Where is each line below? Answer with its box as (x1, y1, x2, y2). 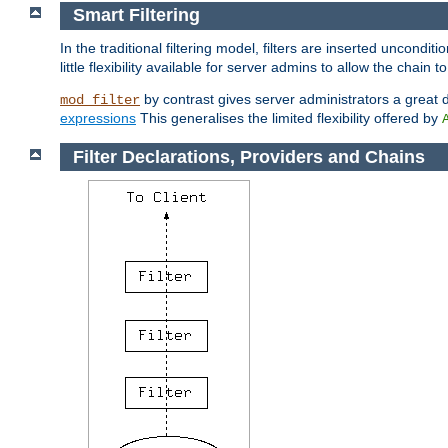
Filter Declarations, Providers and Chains (72, 146, 425, 167)
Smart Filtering (72, 5, 200, 26)
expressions (60, 109, 136, 126)
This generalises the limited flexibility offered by (136, 109, 442, 126)
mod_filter (60, 91, 140, 108)
